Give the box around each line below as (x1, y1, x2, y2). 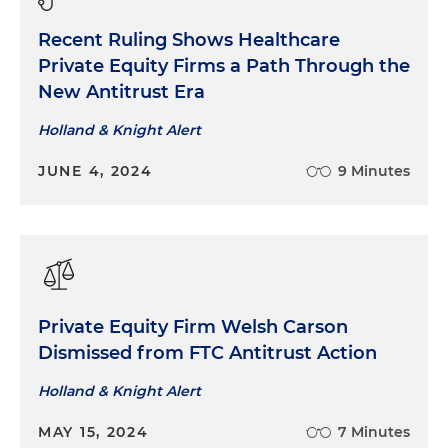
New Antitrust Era (38, 81, 205, 104)
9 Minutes (338, 162, 410, 181)
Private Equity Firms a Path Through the (38, 55, 410, 78)
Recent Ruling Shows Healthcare (38, 29, 340, 52)
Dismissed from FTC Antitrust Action (38, 342, 377, 365)
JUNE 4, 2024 (38, 162, 153, 181)
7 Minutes (338, 423, 410, 442)
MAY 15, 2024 (38, 423, 149, 442)
